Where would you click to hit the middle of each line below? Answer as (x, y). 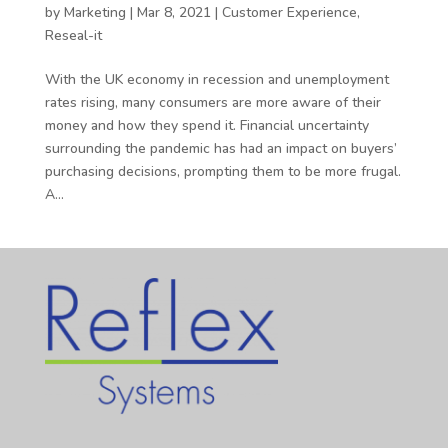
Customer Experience (289, 13)
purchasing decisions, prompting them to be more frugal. (222, 172)
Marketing (94, 13)
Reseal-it (73, 36)
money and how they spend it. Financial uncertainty (206, 126)
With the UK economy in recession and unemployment (216, 80)
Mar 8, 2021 (173, 13)
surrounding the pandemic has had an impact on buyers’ (220, 149)
